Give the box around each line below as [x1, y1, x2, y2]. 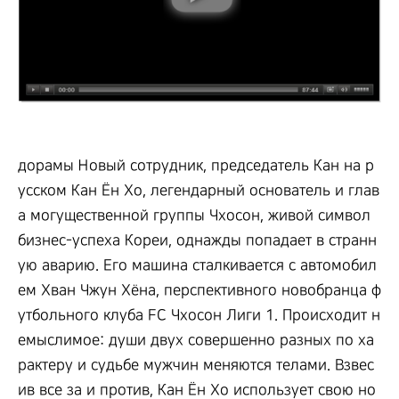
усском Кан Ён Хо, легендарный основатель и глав [18, 183, 379, 199]
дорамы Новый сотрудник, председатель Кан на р [18, 158, 374, 175]
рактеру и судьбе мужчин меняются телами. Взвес [18, 357, 374, 374]
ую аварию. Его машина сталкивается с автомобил [18, 257, 377, 274]
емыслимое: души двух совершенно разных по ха [18, 332, 374, 349]
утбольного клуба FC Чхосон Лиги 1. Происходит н [18, 307, 380, 324]
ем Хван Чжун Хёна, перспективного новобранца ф [18, 282, 381, 299]
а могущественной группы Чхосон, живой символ [18, 208, 370, 224]
